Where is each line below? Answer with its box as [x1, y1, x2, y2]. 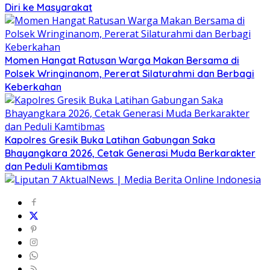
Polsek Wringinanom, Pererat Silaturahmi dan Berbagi [5, 67, 254, 80]
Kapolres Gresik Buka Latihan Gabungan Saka [5, 133, 215, 146]
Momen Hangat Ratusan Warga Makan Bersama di [5, 54, 239, 66]
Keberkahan [5, 80, 61, 93]
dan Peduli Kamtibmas [5, 160, 108, 172]
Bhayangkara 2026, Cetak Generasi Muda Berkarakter [5, 146, 256, 159]
